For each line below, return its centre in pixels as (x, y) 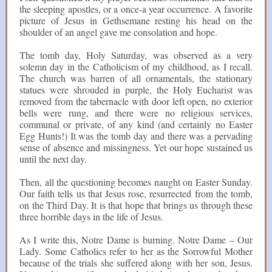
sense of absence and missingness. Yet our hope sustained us (136, 147)
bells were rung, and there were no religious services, (136, 113)
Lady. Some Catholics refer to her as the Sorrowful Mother (136, 251)
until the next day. (53, 159)
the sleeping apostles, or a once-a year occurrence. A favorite (136, 9)
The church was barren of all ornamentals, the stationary (136, 78)
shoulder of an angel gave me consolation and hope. (118, 32)
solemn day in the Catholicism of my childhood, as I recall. (136, 66)
